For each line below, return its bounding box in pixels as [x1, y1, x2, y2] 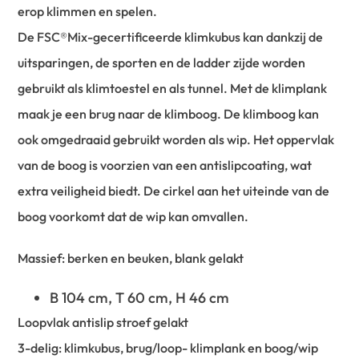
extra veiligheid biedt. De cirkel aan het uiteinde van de [18, 183, 330, 200]
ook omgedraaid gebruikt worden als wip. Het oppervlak [18, 131, 335, 148]
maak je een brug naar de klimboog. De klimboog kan [18, 106, 320, 123]
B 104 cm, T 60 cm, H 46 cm [50, 288, 230, 308]
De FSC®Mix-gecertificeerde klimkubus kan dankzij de [18, 29, 324, 46]
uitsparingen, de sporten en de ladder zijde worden [18, 54, 306, 71]
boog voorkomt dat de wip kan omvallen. [18, 208, 249, 225]
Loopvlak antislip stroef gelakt [18, 314, 189, 331]
